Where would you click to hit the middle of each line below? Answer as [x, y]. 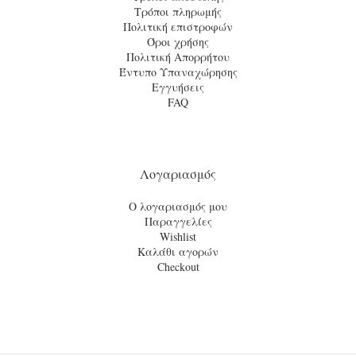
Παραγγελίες [178, 222]
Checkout [178, 267]
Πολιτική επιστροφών [178, 27]
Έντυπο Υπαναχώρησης [178, 72]
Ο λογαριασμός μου [178, 207]
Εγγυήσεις [178, 87]
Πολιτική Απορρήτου [178, 57]
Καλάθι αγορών [178, 252]
